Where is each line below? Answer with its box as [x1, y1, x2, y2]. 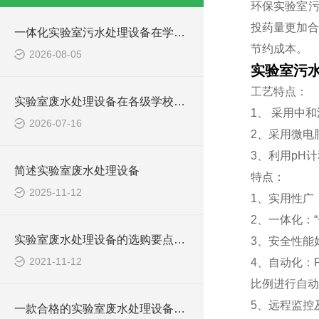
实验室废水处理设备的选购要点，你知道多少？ [174, 234, 185, 246]
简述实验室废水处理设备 [14, 164, 140, 177]
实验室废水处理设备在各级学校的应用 [174, 95, 185, 108]
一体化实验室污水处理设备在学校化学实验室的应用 [174, 26, 185, 38]
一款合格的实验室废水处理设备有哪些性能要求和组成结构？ [174, 303, 185, 315]
